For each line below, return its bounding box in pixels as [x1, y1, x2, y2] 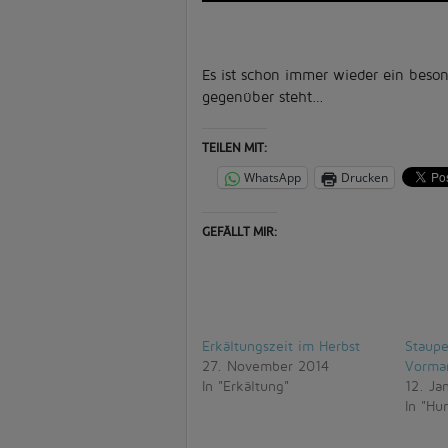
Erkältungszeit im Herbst [202, 337, 360, 354]
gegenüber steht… [202, 88, 324, 105]
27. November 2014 [202, 357, 329, 374]
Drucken [341, 169, 388, 186]
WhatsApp [244, 169, 301, 186]
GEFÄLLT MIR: [202, 226, 277, 238]
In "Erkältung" [202, 377, 289, 394]
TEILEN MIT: [202, 142, 267, 154]
